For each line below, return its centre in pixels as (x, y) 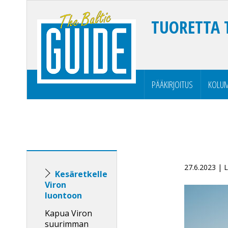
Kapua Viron (68, 213)
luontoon (64, 195)
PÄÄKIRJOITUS (172, 84)
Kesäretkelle (81, 174)
